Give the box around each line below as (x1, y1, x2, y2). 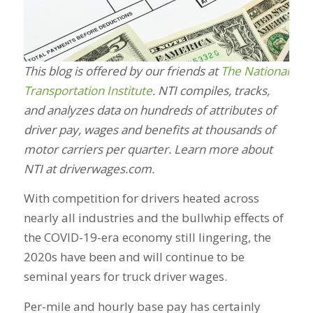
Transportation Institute (23, 82, 152, 99)
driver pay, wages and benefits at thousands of (23, 122, 275, 138)
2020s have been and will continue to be (23, 249, 245, 265)
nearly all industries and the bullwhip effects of (23, 210, 284, 226)
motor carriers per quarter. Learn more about (23, 141, 272, 157)
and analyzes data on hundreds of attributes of (23, 102, 276, 118)
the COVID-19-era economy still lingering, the (23, 229, 271, 246)
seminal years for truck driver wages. (23, 268, 227, 285)
